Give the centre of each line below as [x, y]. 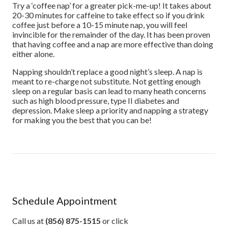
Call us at [29, 221]
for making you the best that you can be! [82, 120]
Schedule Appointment [65, 201]
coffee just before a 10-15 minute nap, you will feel [100, 25]
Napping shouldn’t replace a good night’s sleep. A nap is [107, 72]
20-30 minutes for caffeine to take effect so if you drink [108, 15]
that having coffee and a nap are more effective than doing [113, 44]
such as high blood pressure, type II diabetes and [96, 101]
